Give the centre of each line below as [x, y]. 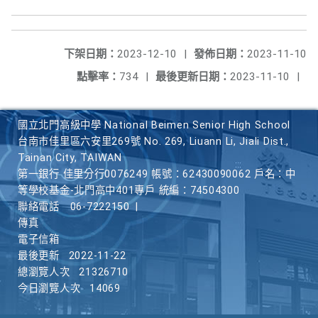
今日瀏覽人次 [49, 289]
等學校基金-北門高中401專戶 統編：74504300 [129, 191]
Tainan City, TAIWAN [70, 158]
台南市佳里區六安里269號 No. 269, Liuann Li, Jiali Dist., [154, 142]
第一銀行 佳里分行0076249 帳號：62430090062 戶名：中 [157, 174]
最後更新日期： [193, 77]
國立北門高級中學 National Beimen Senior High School [154, 125]
